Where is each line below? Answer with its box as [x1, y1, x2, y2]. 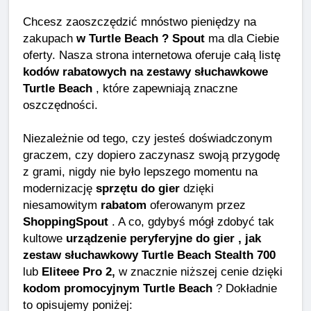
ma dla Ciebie [205, 31, 279, 46]
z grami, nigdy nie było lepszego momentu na [23, 165, 258, 179]
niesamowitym [23, 198, 101, 212]
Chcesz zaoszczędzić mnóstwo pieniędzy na [23, 15, 256, 29]
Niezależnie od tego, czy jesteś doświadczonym [23, 131, 272, 146]
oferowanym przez [146, 198, 246, 212]
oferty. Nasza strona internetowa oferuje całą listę [23, 48, 280, 62]
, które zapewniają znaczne [92, 81, 237, 96]
